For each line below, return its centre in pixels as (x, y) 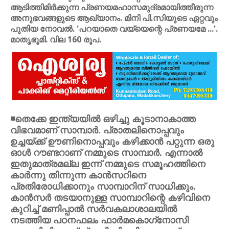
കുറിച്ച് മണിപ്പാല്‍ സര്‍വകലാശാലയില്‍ (94, 209)
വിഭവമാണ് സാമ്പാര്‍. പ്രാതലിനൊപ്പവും (97, 130)
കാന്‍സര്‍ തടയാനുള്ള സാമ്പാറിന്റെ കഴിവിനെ (110, 197)
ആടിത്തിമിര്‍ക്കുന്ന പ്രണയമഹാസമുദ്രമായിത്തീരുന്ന (112, 7)
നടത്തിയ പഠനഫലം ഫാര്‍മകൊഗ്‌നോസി (99, 220)
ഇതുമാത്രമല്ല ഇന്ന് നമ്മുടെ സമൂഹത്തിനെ (108, 164)
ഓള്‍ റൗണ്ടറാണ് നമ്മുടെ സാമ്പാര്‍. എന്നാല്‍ (106, 152)
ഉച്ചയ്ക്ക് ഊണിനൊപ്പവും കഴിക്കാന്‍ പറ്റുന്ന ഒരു (112, 141)
